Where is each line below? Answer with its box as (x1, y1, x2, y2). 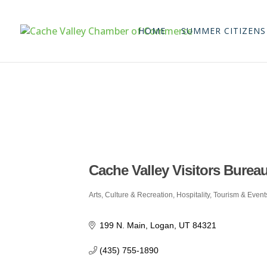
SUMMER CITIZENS (181, 25, 266, 36)
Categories (88, 194, 134, 208)
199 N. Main (99, 221, 145, 231)
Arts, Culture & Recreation (89, 191, 173, 200)
